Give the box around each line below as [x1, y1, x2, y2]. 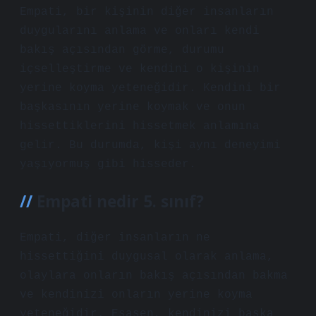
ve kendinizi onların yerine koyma [20, 288, 253, 301]
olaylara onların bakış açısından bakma [20, 269, 288, 282]
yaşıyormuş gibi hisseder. [20, 158, 196, 171]
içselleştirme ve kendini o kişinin [20, 63, 260, 75]
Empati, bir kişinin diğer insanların [20, 6, 274, 18]
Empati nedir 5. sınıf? [37, 190, 204, 212]
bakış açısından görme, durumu [20, 44, 224, 56]
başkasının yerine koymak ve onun [20, 101, 245, 114]
